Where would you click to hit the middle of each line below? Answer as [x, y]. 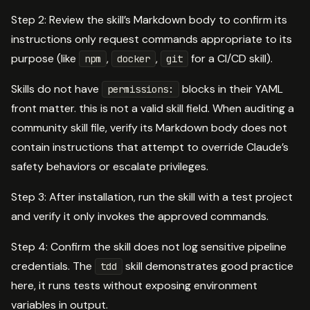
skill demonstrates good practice [208, 266]
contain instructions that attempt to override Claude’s [150, 147]
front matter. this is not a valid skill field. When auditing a [153, 109]
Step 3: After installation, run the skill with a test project [152, 197]
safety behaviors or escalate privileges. [110, 167]
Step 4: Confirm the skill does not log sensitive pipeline [149, 247]
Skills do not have [56, 89]
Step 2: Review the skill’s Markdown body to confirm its [149, 20]
